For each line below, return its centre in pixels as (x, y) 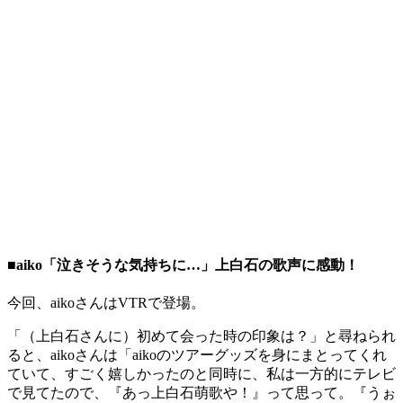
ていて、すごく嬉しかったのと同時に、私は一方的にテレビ (201, 374)
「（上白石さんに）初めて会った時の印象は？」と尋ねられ (201, 336)
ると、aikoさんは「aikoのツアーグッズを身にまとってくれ (197, 355)
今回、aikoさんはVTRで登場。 (106, 303)
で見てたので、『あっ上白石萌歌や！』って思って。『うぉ (201, 393)
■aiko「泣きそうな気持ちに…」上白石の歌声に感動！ (183, 265)
